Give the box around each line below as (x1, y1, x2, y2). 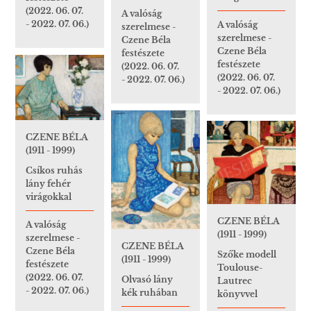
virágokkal (26, 192, 72, 203)
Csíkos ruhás (26, 165, 83, 176)
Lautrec (217, 275, 252, 286)
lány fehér (26, 178, 71, 190)
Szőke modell (217, 249, 276, 260)
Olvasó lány (121, 274, 173, 285)
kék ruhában (121, 287, 178, 299)
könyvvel (217, 288, 258, 299)
